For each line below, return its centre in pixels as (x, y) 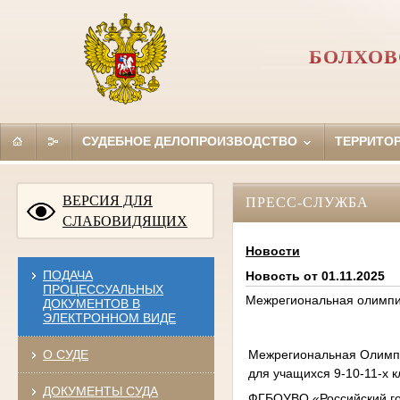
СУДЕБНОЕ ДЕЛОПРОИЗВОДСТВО (191, 141)
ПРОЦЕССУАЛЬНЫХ (103, 289)
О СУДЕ (65, 354)
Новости (272, 251)
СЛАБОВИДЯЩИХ (125, 221)
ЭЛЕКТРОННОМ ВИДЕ (109, 317)
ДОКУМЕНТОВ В (91, 303)
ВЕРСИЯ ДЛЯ (108, 200)
